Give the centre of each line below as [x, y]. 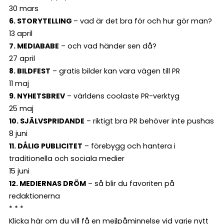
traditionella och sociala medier [67, 158]
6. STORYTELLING [41, 21]
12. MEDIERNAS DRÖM [47, 183]
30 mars [24, 8]
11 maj [19, 83]
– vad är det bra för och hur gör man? [143, 21]
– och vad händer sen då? [108, 46]
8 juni [18, 133]
